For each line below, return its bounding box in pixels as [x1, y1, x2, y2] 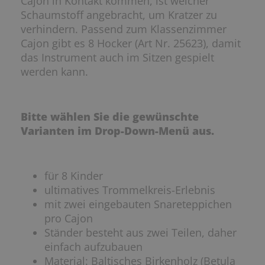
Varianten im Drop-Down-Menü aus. [21, 124, 214, 138]
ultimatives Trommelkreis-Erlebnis [44, 183, 215, 198]
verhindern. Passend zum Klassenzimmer [21, 22, 227, 37]
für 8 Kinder [44, 169, 103, 183]
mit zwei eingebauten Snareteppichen [44, 197, 232, 212]
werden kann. [21, 64, 88, 79]
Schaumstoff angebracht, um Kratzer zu [21, 8, 217, 22]
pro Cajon [44, 211, 96, 226]
